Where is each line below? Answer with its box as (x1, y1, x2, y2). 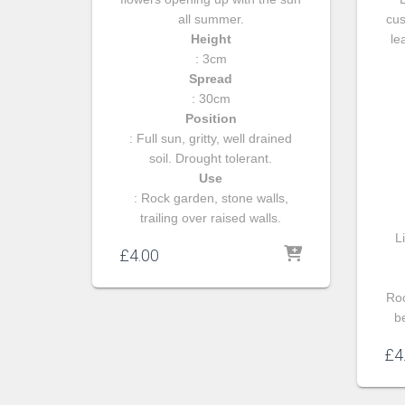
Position (184, 110, 237, 126)
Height (190, 31, 231, 46)
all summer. (177, 11, 244, 26)
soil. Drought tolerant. (149, 150, 273, 165)
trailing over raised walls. (140, 210, 282, 225)
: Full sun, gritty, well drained (129, 130, 293, 146)
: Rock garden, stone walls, (133, 190, 288, 205)
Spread (189, 71, 233, 86)
